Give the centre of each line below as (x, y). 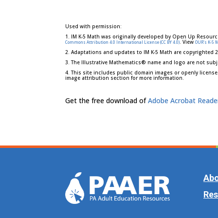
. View (188, 42)
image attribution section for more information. (125, 78)
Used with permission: (94, 26)
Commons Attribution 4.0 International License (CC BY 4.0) (123, 42)
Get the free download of (107, 101)
